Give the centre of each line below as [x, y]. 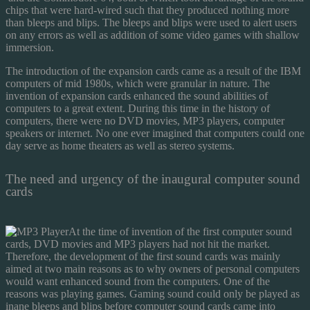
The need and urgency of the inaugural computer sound [153, 179]
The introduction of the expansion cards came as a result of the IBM [153, 71]
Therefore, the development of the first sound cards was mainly [143, 256]
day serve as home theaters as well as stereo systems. [120, 145]
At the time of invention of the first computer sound [180, 231]
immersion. [30, 47]
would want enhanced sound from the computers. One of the [138, 281]
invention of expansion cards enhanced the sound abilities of [137, 95]
